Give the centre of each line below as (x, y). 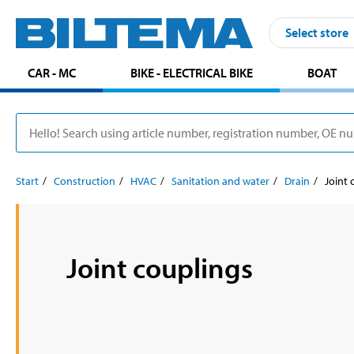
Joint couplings (160, 267)
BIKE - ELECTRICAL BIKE (191, 72)
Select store (317, 33)
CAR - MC (51, 72)
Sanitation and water (220, 181)
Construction (85, 181)
